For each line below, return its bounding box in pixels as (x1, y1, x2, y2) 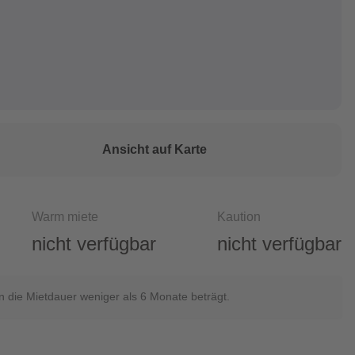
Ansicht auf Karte (102, 143, 208, 156)
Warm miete (32, 210, 99, 223)
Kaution (217, 210, 261, 223)
